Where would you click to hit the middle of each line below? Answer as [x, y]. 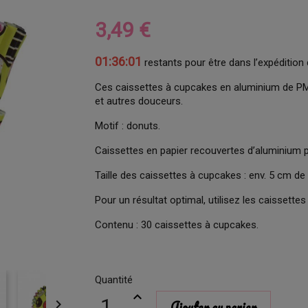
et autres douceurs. [139, 101]
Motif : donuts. [128, 126]
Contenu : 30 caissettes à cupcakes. [177, 225]
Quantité [114, 280]
